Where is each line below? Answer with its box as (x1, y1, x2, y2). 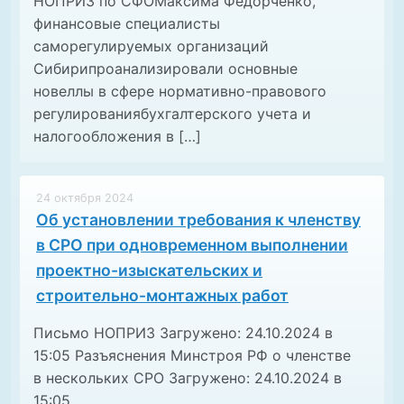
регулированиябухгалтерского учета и (33, 105, 311, 124)
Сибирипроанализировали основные (33, 60, 298, 78)
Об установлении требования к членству (36, 210, 361, 230)
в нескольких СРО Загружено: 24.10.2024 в (33, 369, 342, 388)
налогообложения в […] (33, 127, 201, 146)
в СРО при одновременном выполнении (36, 235, 348, 255)
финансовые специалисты (33, 14, 220, 33)
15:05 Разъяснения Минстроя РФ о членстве (33, 346, 351, 365)
